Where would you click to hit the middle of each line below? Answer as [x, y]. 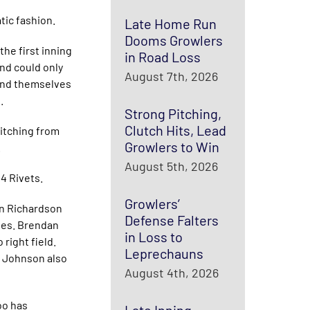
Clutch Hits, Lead [175, 130]
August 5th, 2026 [171, 166]
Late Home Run [170, 24]
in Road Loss [162, 57]
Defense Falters [171, 220]
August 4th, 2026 [171, 273]
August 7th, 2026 [171, 76]
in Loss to [153, 237]
